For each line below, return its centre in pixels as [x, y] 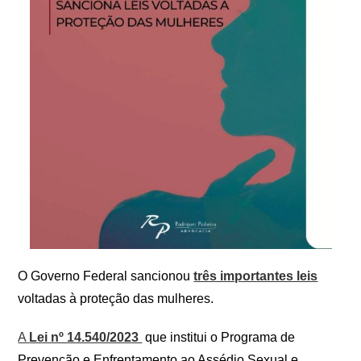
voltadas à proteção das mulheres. [116, 299]
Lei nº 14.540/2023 [86, 337]
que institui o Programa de [219, 337]
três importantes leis [256, 276]
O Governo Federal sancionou [106, 276]
